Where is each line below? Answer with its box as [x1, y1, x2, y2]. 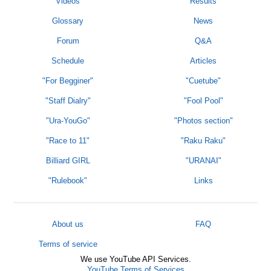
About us [52, 220, 83, 229]
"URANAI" [185, 156, 221, 166]
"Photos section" [174, 116, 233, 126]
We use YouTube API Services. [80, 255, 191, 264]
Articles [190, 56, 217, 66]
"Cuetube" [186, 76, 221, 86]
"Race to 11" [46, 136, 90, 146]
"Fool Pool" [183, 96, 223, 106]
